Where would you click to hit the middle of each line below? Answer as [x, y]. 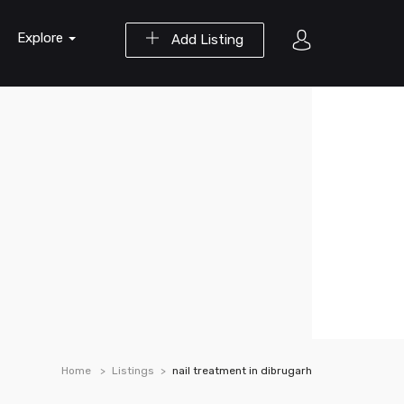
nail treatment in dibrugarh [242, 371]
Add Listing [206, 40]
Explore [42, 38]
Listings [133, 371]
